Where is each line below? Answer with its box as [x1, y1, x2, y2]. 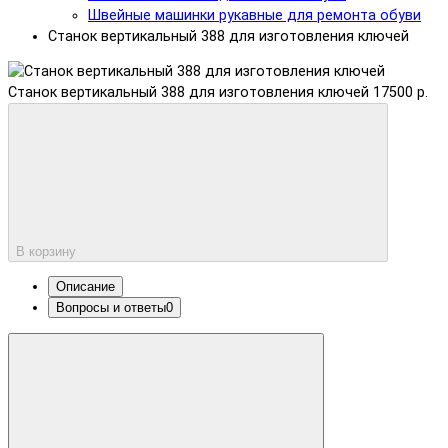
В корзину [16, 243, 76, 259]
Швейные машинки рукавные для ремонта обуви [88, 6, 421, 24]
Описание [56, 279, 115, 295]
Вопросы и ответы [56, 300, 166, 316]
